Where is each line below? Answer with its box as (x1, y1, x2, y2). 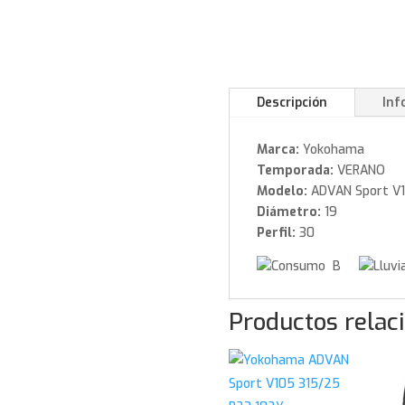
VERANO (333, 162, 385, 180)
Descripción (256, 94, 327, 112)
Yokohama (298, 141, 364, 159)
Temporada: (256, 162, 334, 180)
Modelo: (256, 183, 307, 201)
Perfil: (256, 224, 296, 242)
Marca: (256, 141, 299, 159)
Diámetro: (256, 203, 321, 221)
